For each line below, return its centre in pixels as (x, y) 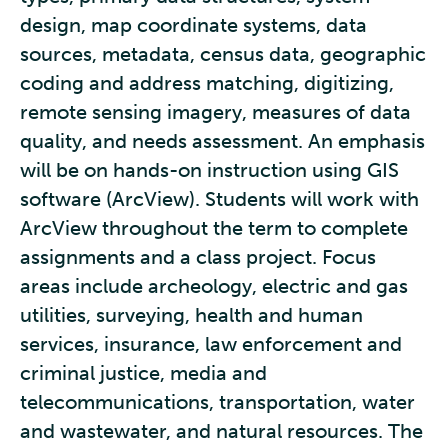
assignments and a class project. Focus (198, 257)
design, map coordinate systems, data (193, 25)
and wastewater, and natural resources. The (221, 431)
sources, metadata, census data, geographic (223, 54)
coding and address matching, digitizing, (207, 83)
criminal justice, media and (143, 373)
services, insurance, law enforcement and (211, 344)
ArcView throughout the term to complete (214, 228)
